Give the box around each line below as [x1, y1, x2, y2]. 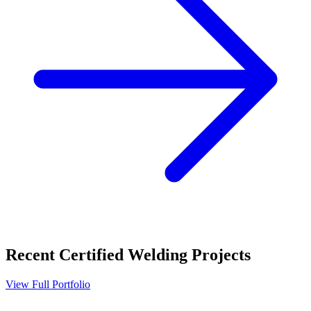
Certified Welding [59, 246, 187, 264]
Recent [6, 246, 59, 264]
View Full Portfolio [6, 278, 90, 291]
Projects [187, 246, 251, 264]
